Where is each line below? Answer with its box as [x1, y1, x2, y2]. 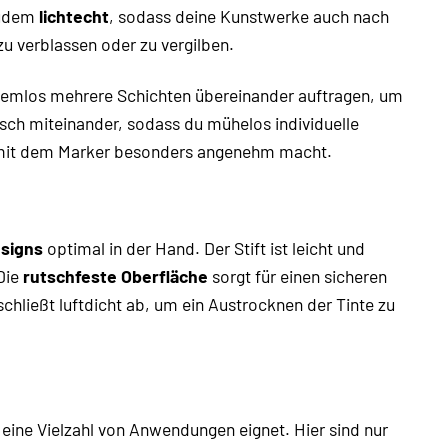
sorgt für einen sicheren [208, 264, 387, 287]
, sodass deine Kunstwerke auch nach [109, 4, 389, 27]
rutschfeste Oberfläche [23, 264, 208, 287]
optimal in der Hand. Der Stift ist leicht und [43, 236, 365, 259]
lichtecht [39, 4, 109, 27]
